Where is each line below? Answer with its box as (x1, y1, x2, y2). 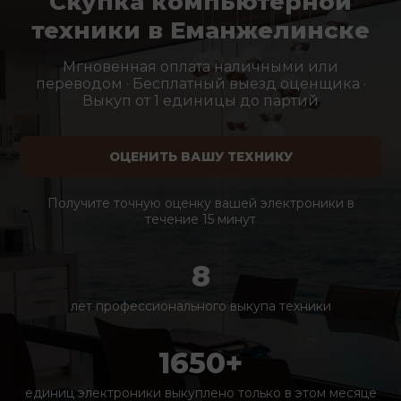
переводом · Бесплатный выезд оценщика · (35, 75, 366, 92)
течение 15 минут (145, 211, 256, 227)
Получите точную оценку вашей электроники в (47, 195, 354, 211)
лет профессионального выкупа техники (70, 298, 331, 314)
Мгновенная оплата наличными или (63, 58, 338, 75)
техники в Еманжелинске (31, 16, 370, 45)
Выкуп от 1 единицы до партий (82, 92, 319, 109)
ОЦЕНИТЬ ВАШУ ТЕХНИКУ (108, 149, 293, 165)
